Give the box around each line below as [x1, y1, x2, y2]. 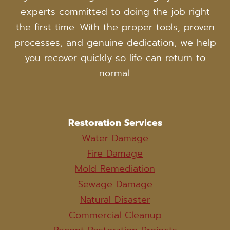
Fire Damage [87, 146, 143, 161]
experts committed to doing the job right [20, 5, 210, 20]
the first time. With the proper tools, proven [15, 20, 215, 35]
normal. [99, 66, 131, 81]
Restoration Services [68, 116, 162, 130]
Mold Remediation [75, 162, 155, 177]
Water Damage [82, 131, 148, 146]
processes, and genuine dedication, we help [14, 35, 216, 50]
